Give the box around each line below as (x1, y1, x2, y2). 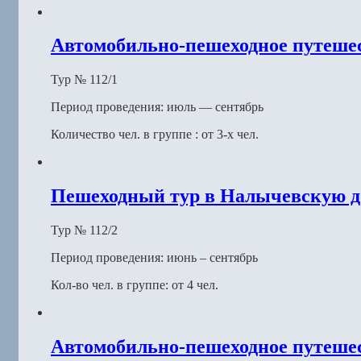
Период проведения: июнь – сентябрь (51, 251, 258, 265)
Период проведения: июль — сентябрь (51, 100, 263, 114)
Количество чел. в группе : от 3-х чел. (51, 127, 259, 142)
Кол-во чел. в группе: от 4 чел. (51, 278, 218, 293)
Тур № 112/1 (51, 73, 118, 87)
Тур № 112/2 (51, 223, 118, 238)
